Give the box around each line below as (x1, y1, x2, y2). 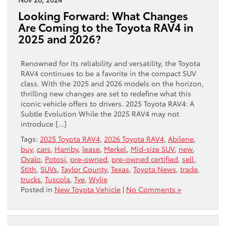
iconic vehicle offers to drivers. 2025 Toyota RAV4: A (21, 98, 194, 109)
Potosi (45, 154, 66, 164)
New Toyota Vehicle (54, 184, 121, 195)
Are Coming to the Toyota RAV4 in (18, 19, 193, 35)
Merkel (104, 144, 127, 154)
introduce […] (21, 119, 67, 129)
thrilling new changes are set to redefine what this (21, 88, 191, 99)
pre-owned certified (111, 154, 178, 164)
